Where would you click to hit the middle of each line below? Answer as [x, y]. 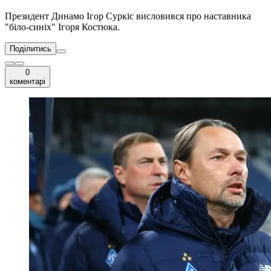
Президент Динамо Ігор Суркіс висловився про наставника [128, 16]
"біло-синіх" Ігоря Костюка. [62, 27]
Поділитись [31, 49]
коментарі [28, 82]
